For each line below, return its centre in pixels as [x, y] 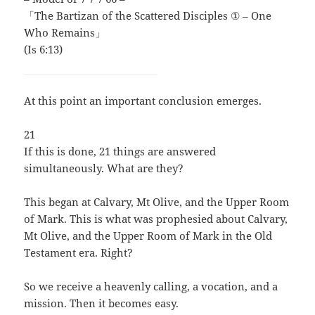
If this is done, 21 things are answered [120, 152]
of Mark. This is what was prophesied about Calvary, [156, 219]
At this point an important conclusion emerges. [143, 101]
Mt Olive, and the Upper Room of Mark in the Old [148, 236]
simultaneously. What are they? [104, 168]
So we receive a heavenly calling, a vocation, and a [151, 287]
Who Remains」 [65, 33]
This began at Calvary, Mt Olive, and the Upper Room [157, 202]
